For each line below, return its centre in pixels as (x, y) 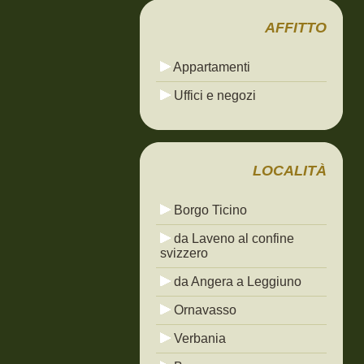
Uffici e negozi (213, 95)
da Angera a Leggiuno (236, 282)
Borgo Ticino (209, 210)
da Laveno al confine (232, 238)
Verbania (198, 338)
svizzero (184, 253)
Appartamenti (210, 67)
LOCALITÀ (290, 171)
